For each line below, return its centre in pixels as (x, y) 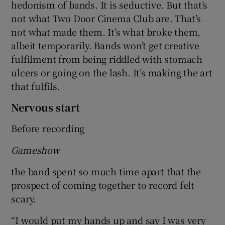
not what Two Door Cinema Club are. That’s (106, 18)
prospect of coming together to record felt (103, 185)
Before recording (48, 128)
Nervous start (46, 107)
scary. (24, 199)
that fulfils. (36, 86)
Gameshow (35, 150)
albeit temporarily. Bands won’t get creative (105, 45)
